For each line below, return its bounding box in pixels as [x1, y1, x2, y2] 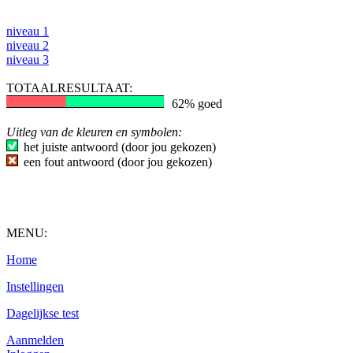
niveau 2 [6, 39, 49, 52]
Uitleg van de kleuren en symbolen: [6, 125, 182, 139]
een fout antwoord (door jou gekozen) [24, 155, 212, 169]
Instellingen [6, 280, 64, 293]
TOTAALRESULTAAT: [6, 81, 132, 95]
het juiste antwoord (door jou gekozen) [24, 140, 216, 154]
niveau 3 [6, 53, 49, 66]
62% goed [172, 97, 222, 110]
